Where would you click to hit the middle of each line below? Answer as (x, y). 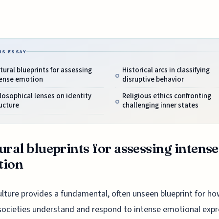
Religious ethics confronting (166, 96)
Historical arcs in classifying (166, 70)
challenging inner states (160, 106)
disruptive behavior (153, 80)
